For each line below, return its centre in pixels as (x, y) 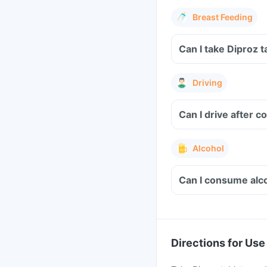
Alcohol (208, 148)
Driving (207, 83)
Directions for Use (218, 243)
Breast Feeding (223, 17)
